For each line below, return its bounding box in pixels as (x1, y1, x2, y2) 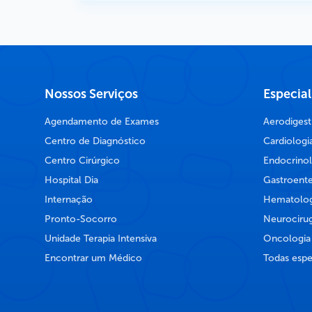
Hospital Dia (45, 174, 98, 187)
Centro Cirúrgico (45, 155, 120, 167)
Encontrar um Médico (45, 252, 142, 265)
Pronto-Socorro (45, 213, 117, 226)
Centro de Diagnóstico (45, 135, 146, 148)
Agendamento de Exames (45, 116, 159, 128)
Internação (45, 194, 93, 206)
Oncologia (263, 233, 311, 245)
